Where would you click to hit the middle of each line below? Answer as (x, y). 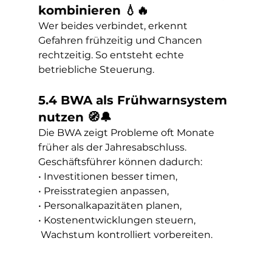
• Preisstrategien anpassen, (103, 191)
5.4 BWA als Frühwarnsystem (134, 100)
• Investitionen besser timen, (107, 176)
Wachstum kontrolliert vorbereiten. (126, 235)
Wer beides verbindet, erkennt (114, 26)
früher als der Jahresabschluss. (113, 147)
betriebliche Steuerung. (96, 70)
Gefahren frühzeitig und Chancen (121, 40)
